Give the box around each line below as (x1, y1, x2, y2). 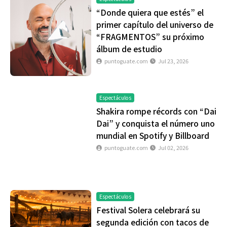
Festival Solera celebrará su (96, 204, 200, 215)
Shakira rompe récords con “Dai (96, 105, 216, 117)
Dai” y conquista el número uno (96, 117, 215, 129)
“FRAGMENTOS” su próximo (96, 30, 204, 42)
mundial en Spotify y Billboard (96, 129, 209, 141)
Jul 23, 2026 (158, 56, 188, 65)
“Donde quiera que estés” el (96, 6, 204, 18)
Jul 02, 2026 (158, 143, 188, 152)
